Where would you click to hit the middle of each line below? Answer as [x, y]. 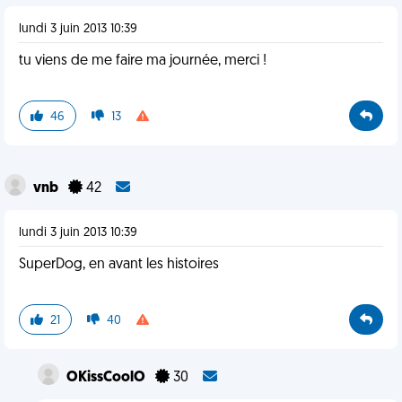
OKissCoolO [107, 378]
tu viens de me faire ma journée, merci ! [143, 61]
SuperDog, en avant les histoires [119, 265]
